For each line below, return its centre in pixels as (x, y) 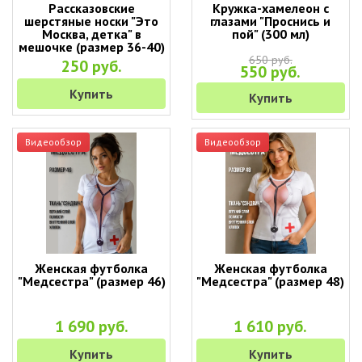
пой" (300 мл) (270, 34)
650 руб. (270, 60)
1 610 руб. (271, 326)
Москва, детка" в (91, 34)
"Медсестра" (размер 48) (271, 281)
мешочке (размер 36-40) (91, 47)
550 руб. (271, 72)
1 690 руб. (91, 326)
